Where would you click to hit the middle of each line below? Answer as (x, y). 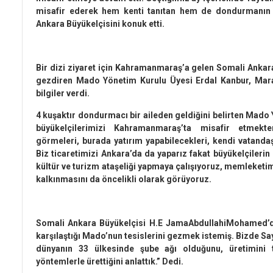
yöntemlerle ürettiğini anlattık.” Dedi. (110, 262)
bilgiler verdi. (63, 94)
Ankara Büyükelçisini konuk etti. (100, 24)
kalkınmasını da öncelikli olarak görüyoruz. (124, 179)
